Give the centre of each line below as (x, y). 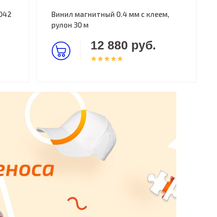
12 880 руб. (123, 45)
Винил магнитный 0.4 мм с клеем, (110, 14)
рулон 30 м (70, 25)
